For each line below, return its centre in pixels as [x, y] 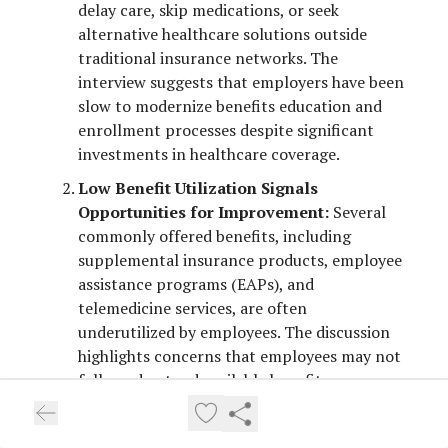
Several [357, 212]
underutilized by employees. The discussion [234, 332]
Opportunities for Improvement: [203, 212]
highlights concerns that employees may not [239, 356]
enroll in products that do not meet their [227, 404]
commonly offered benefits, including [214, 236]
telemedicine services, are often [192, 308]
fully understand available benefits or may [230, 380]
